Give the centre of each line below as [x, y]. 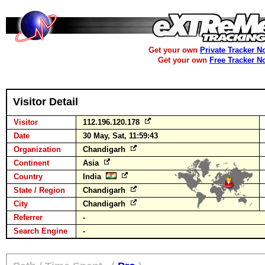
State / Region [39, 190]
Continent [31, 163]
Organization [37, 149]
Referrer [28, 217]
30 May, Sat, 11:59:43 [120, 136]
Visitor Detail [46, 102]
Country [28, 177]
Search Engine [41, 231]
